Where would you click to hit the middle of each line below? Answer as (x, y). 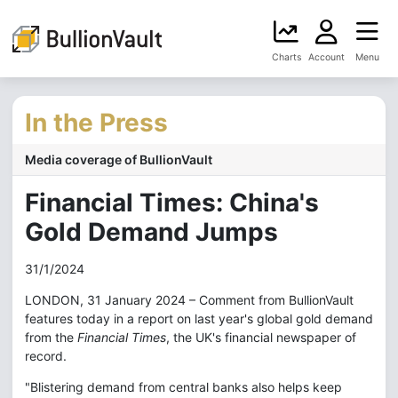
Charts (286, 57)
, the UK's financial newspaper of (261, 337)
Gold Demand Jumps (151, 232)
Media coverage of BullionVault (119, 159)
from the (51, 337)
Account (326, 57)
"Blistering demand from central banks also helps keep (183, 387)
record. (46, 356)
